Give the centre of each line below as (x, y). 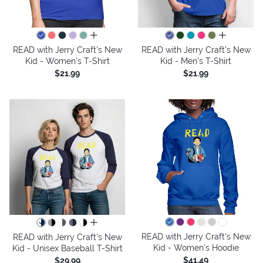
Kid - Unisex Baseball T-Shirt (67, 248)
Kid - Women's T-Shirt (67, 61)
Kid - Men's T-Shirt (196, 61)
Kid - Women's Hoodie (196, 247)
